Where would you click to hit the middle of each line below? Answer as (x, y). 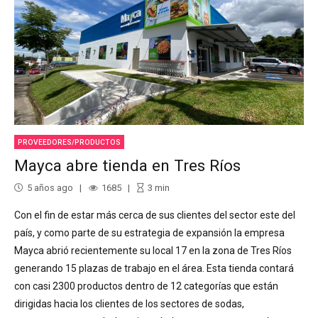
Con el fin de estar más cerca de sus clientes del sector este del (155, 215)
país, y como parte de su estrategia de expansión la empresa (149, 233)
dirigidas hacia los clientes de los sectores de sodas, (129, 304)
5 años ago (50, 188)
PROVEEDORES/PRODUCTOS (70, 142)
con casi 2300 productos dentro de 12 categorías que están (146, 286)
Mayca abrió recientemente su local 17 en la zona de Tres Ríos (153, 251)
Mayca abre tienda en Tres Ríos (127, 165)
